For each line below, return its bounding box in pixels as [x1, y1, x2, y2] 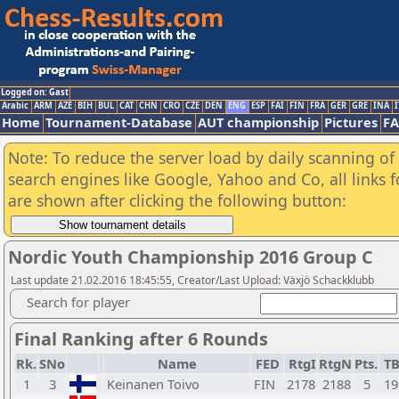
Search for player [27, 293, 130, 311]
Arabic [2, 100, 28, 111]
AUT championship [198, 113, 319, 131]
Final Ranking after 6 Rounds [14, 327, 268, 351]
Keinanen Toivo [107, 375, 199, 393]
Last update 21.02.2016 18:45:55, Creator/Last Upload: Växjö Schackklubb [11, 273, 374, 288]
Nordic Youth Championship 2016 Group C [8, 245, 373, 269]
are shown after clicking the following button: [8, 190, 346, 211]
